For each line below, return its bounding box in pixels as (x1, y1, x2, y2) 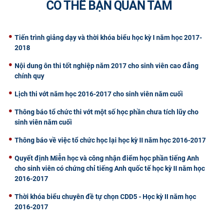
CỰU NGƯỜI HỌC (6, 7, 80, 19)
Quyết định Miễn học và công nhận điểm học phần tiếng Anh (15, 154, 199, 162)
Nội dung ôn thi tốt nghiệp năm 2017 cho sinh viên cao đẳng (15, 61, 199, 70)
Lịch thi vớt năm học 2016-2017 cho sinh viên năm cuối (15, 90, 183, 98)
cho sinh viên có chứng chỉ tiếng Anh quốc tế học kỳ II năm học (15, 164, 205, 172)
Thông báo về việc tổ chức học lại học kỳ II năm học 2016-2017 (15, 136, 206, 144)
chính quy (15, 72, 44, 80)
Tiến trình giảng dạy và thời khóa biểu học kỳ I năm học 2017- (15, 33, 202, 41)
